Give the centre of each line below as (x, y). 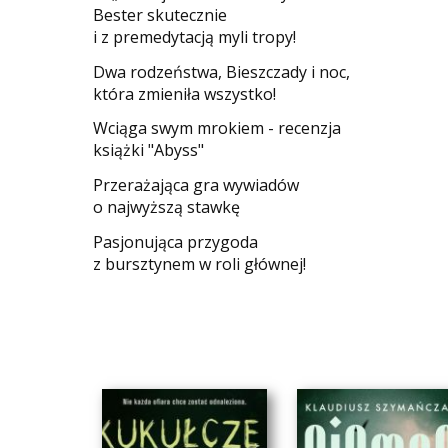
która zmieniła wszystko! (185, 93)
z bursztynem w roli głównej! (200, 263)
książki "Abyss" (149, 150)
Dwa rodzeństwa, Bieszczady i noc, (222, 71)
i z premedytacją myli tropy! (195, 36)
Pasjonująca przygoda (176, 241)
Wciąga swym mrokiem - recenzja (217, 128)
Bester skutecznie (160, 14)
